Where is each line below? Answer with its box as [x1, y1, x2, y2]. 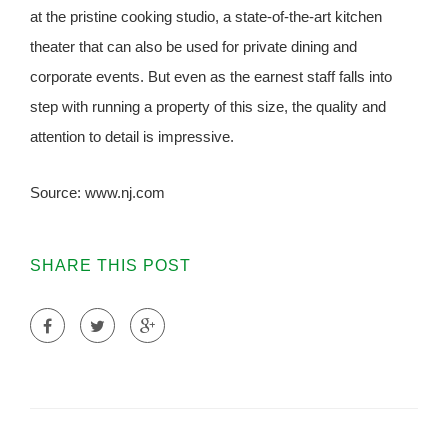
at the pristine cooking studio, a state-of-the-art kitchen [30, 8, 382, 26]
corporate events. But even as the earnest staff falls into [30, 68, 392, 86]
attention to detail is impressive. [30, 128, 234, 146]
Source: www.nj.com [30, 184, 165, 202]
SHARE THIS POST [30, 257, 191, 275]
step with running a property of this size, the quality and [30, 98, 386, 116]
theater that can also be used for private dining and [30, 38, 357, 56]
